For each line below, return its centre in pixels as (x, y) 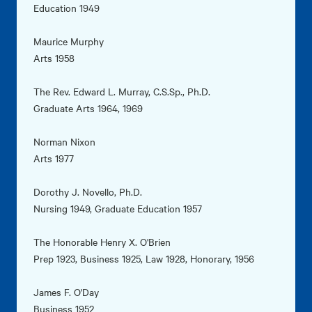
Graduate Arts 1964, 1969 (88, 108)
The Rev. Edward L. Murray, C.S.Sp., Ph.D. (122, 92)
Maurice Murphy (69, 41)
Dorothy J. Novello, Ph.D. (88, 192)
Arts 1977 (54, 158)
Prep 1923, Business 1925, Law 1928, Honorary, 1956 (144, 259)
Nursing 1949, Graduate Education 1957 (118, 209)
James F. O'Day (66, 292)
